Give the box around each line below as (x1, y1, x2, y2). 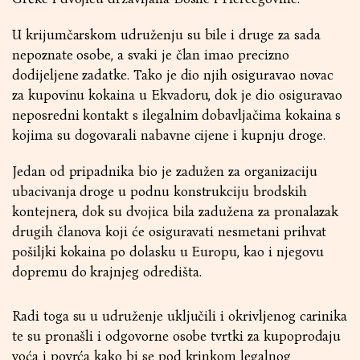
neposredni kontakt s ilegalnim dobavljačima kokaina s (12, 107, 342, 124)
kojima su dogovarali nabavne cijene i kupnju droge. (12, 127, 325, 144)
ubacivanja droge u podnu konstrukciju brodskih (12, 183, 307, 200)
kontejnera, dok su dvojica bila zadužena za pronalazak (12, 203, 339, 220)
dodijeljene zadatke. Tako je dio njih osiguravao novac (12, 67, 334, 84)
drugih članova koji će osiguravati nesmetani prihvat (12, 223, 327, 240)
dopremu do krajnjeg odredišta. (12, 264, 202, 280)
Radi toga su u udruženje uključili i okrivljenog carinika (12, 308, 348, 325)
